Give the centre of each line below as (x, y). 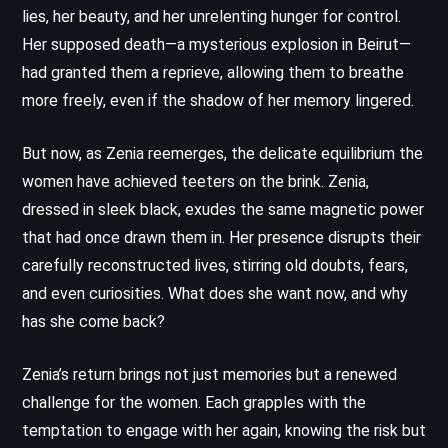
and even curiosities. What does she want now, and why (215, 293)
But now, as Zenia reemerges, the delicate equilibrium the (222, 153)
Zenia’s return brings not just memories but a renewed (209, 374)
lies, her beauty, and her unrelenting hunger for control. (211, 16)
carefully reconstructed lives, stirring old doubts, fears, (215, 265)
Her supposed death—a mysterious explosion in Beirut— (216, 44)
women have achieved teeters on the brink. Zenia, (195, 181)
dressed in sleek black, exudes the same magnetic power (223, 209)
